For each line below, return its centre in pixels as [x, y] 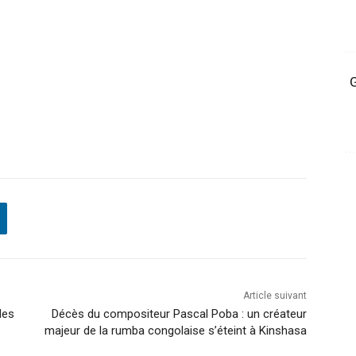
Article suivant [275, 295]
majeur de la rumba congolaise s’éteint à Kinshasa [175, 330]
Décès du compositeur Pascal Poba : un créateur [179, 313]
